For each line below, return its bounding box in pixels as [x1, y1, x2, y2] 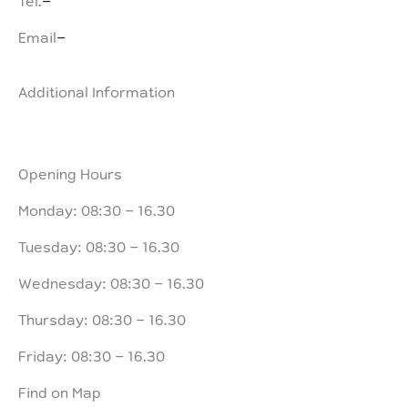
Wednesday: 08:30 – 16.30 [18, 270, 204, 293]
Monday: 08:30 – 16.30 [18, 198, 175, 220]
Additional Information [18, 79, 175, 102]
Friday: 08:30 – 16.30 [18, 343, 165, 366]
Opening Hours [18, 161, 122, 184]
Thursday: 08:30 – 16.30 [18, 307, 186, 330]
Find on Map [18, 380, 101, 403]
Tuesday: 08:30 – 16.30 [18, 234, 179, 257]
